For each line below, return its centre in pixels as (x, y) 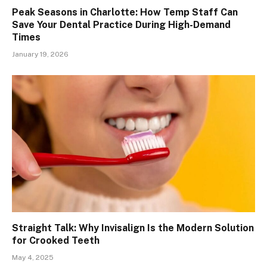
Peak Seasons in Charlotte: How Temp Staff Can (125, 13)
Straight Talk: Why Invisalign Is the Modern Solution (133, 228)
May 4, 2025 (33, 257)
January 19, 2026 (40, 55)
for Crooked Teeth (56, 240)
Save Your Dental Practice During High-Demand (121, 25)
